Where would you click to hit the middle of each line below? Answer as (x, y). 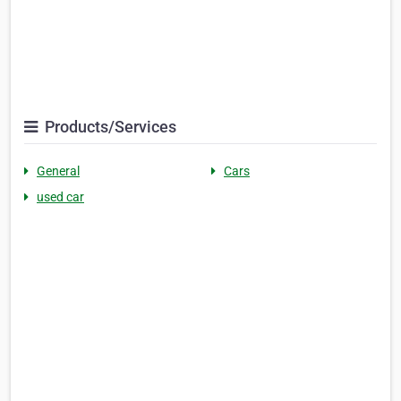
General (58, 171)
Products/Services (109, 127)
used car (60, 197)
